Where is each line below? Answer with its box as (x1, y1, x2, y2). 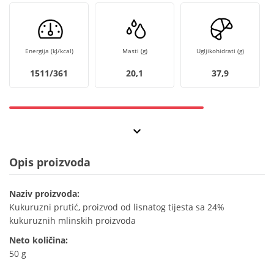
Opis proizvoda (9, 155, 91, 170)
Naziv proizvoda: (9, 188, 80, 200)
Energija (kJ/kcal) (24, 46, 73, 56)
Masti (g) (122, 46, 147, 56)
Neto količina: (9, 234, 68, 246)
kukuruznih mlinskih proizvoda (9, 215, 136, 227)
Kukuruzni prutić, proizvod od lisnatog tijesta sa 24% (9, 201, 224, 213)
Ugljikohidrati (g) (196, 46, 244, 56)
